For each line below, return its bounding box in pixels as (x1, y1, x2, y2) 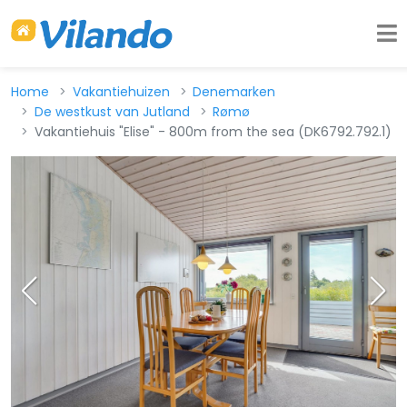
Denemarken (193, 83, 276, 101)
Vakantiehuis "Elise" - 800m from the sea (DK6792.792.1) (34, 123, 392, 141)
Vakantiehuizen (72, 83, 170, 101)
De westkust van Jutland (34, 103, 190, 121)
